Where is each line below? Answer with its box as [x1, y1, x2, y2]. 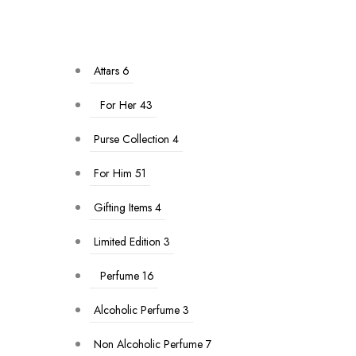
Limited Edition [94, 234, 161, 250]
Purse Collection [94, 131, 169, 147]
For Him [94, 165, 132, 181]
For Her [100, 97, 137, 113]
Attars [94, 63, 119, 79]
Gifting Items [94, 199, 152, 215]
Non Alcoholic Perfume [94, 336, 203, 352]
